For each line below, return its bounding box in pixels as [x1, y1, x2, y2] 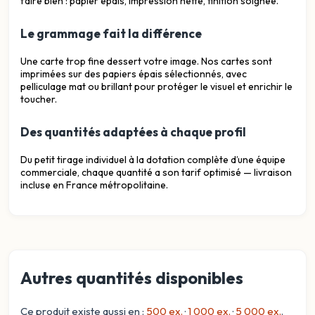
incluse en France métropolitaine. [20, 178, 168, 191]
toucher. [20, 92, 57, 105]
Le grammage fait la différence [20, 25, 202, 41]
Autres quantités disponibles [20, 266, 243, 288]
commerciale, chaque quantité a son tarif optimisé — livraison [20, 165, 292, 179]
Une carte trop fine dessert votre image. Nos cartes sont [20, 54, 272, 67]
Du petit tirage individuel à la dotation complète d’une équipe [20, 153, 285, 166]
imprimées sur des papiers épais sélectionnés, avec [20, 67, 247, 80]
